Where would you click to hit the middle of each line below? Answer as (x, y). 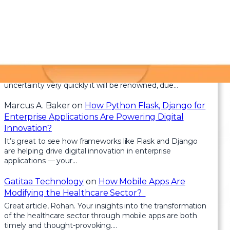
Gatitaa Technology (44, 181)
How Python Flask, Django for (145, 106)
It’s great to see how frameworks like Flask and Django (101, 141)
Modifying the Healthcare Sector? (75, 193)
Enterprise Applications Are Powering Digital (94, 117)
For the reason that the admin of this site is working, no (102, 75)
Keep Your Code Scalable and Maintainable (91, 62)
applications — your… (40, 161)
